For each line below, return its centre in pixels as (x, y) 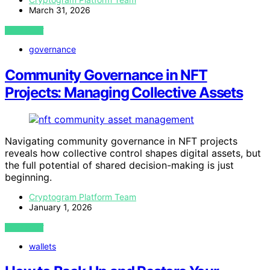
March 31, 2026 (60, 10)
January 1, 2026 (61, 207)
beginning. (28, 177)
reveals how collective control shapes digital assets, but (133, 153)
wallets (42, 246)
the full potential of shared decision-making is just (119, 165)
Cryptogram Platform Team (83, 196)
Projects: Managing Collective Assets (124, 92)
